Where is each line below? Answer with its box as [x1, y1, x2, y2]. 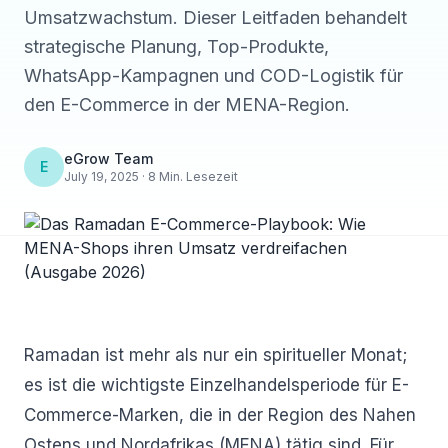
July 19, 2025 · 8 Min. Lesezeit [64, 169, 238, 184]
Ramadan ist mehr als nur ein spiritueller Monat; [24, 345, 407, 365]
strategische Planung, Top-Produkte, [24, 36, 329, 57]
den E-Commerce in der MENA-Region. [24, 94, 350, 115]
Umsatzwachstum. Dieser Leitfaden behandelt [24, 7, 407, 28]
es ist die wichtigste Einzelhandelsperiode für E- [24, 375, 409, 395]
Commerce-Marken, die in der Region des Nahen [24, 405, 416, 425]
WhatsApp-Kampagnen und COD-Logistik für [24, 65, 403, 86]
